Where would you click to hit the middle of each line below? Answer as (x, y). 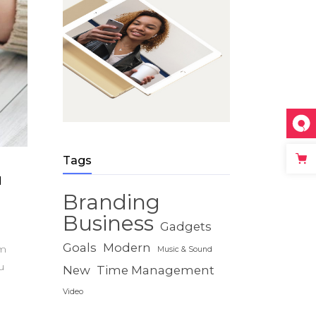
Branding (111, 202)
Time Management (155, 270)
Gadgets (186, 226)
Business (108, 223)
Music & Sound (184, 249)
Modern (127, 248)
